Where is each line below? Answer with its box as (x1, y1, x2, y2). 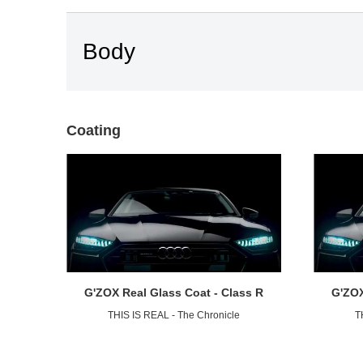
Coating (66, 122, 121, 139)
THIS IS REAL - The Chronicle (108, 309, 240, 321)
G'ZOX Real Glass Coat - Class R (84, 285, 263, 299)
